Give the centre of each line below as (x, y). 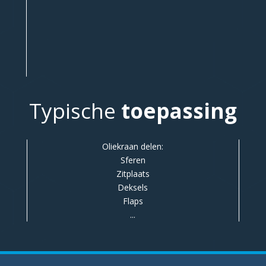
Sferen (133, 160)
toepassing (176, 111)
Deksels (133, 187)
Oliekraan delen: (133, 146)
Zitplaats (133, 174)
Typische (72, 111)
